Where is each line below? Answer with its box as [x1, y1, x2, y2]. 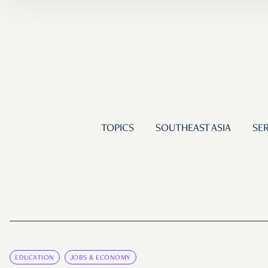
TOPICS [100, 123, 134, 135]
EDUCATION [15, 254, 54, 262]
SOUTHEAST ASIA [155, 123, 231, 135]
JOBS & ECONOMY [69, 254, 131, 262]
